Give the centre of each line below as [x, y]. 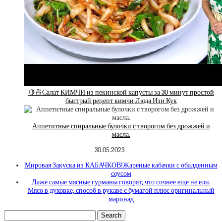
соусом [121, 173]
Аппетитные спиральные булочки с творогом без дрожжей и [121, 126]
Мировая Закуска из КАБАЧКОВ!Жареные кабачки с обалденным [121, 165]
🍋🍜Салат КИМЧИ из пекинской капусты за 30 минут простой [121, 92]
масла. [121, 134]
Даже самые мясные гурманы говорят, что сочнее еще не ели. [121, 182]
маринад [121, 199]
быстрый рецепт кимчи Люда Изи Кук [121, 101]
